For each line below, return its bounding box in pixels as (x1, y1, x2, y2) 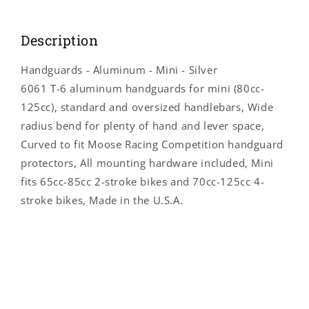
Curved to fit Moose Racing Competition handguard (21, 137, 283, 151)
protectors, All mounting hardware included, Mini (21, 155, 274, 170)
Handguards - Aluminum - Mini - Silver (21, 62, 218, 77)
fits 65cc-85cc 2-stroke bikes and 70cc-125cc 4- (21, 174, 265, 188)
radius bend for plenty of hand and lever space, (21, 118, 265, 132)
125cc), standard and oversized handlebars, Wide (21, 99, 274, 114)
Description (21, 31, 99, 50)
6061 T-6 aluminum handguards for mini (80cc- (21, 81, 265, 95)
